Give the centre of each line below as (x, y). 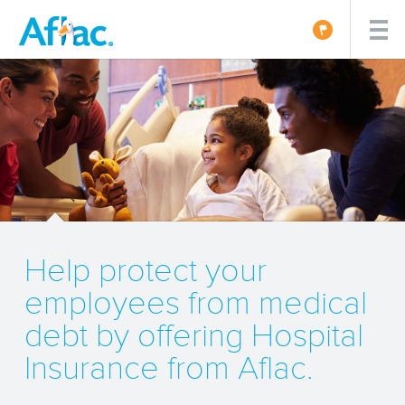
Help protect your (145, 270)
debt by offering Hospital (193, 335)
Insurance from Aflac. (168, 367)
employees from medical (195, 302)
